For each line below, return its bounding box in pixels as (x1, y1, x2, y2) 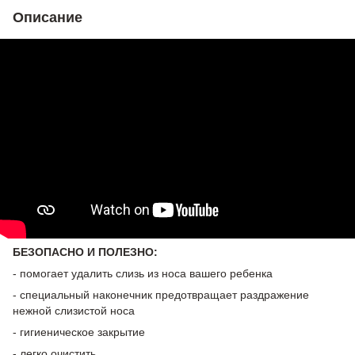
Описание (13, 9, 82, 25)
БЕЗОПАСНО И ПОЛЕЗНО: (13, 245, 158, 258)
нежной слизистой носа (13, 303, 135, 317)
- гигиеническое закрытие (13, 325, 145, 338)
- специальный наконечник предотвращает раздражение (13, 288, 309, 301)
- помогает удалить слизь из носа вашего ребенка (13, 266, 273, 280)
